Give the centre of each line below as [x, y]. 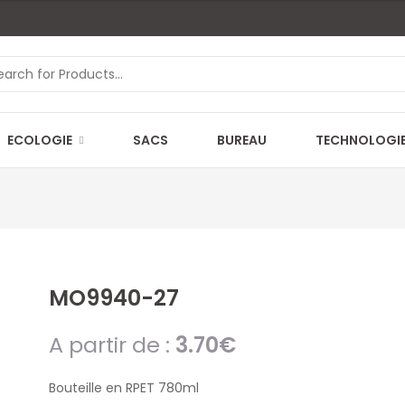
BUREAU [242, 140]
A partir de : [112, 345]
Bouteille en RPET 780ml [124, 388]
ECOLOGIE [40, 140]
